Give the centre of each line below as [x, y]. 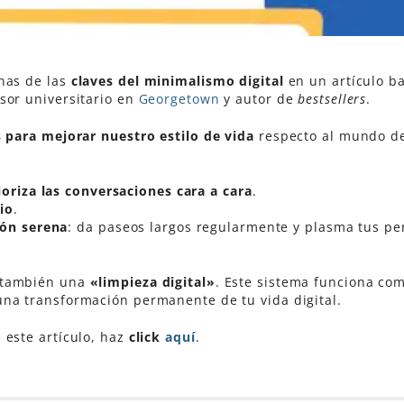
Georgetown [179, 99]
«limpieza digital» [152, 282]
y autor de [259, 99]
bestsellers [332, 99]
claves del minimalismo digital [175, 81]
